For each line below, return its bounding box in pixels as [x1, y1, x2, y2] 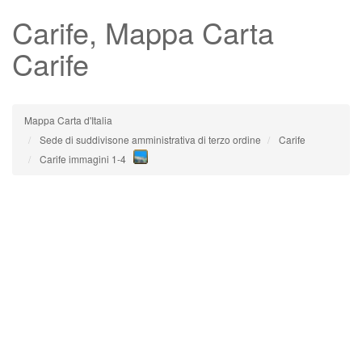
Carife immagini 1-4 [40, 152, 126, 166]
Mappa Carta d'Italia [24, 113, 112, 127]
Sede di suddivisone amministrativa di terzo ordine [40, 133, 261, 146]
